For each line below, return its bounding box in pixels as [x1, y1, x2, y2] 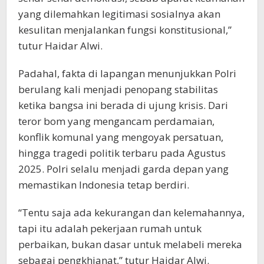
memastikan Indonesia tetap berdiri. [18, 177, 189, 192]
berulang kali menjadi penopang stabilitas [18, 82, 218, 96]
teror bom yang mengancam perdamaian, [18, 114, 214, 128]
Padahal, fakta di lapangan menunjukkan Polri [18, 66, 236, 80]
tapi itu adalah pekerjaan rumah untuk [18, 221, 202, 235]
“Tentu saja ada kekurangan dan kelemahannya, [18, 205, 245, 219]
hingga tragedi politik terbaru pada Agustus [18, 146, 226, 160]
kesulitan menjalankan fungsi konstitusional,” [18, 22, 232, 37]
